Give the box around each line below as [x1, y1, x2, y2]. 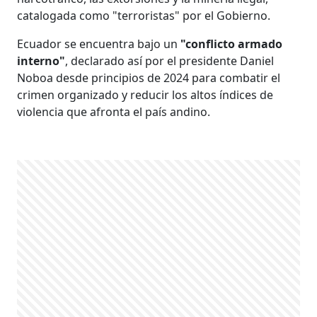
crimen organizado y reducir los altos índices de [17, 86, 274, 103]
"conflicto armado [178, 35, 283, 52]
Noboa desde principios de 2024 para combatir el [17, 69, 281, 86]
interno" [17, 52, 66, 69]
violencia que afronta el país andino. [17, 103, 211, 120]
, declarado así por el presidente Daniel [65, 52, 275, 69]
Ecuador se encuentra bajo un [17, 35, 178, 52]
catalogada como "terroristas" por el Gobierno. [17, 7, 271, 23]
